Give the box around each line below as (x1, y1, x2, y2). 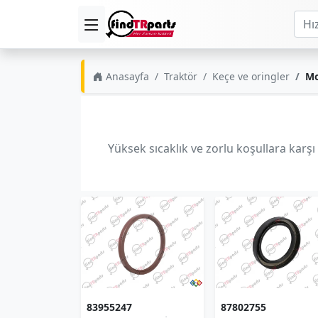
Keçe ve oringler (212, 70, 290, 83)
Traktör (164, 70, 197, 83)
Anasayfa (103, 70, 149, 83)
